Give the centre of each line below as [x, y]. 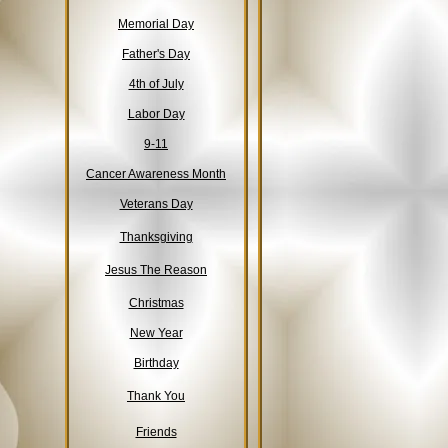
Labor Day [156, 114]
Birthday [156, 363]
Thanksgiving [156, 237]
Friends [156, 432]
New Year [156, 333]
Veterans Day [156, 204]
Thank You [156, 396]
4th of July [156, 84]
